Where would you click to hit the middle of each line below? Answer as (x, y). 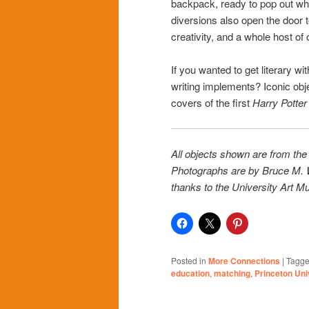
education (190, 273)
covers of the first (212, 103)
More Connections (244, 260)
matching (232, 273)
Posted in (189, 260)
